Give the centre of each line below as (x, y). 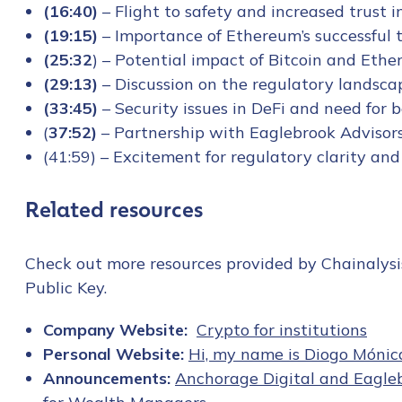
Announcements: (109, 379)
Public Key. (66, 288)
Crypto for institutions (282, 330)
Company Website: (120, 330)
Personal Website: (116, 354)
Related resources (114, 210)
